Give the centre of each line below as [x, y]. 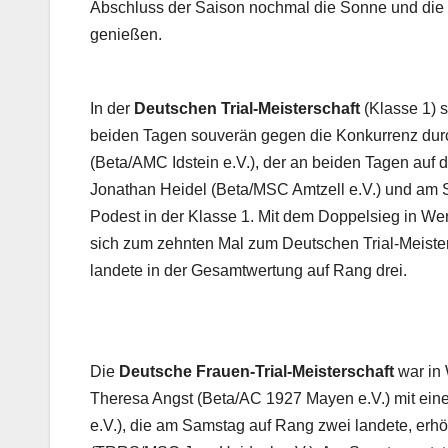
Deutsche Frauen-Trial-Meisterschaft [256, 372]
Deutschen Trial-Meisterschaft [247, 109]
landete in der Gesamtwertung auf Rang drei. [248, 271]
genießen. [126, 35]
